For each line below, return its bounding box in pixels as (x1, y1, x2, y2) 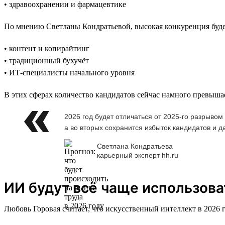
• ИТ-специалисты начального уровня (4, 68, 135, 77)
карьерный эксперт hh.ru (97, 151, 178, 160)
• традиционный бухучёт (4, 56, 89, 65)
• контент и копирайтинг (4, 44, 89, 53)
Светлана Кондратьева (97, 142, 173, 151)
